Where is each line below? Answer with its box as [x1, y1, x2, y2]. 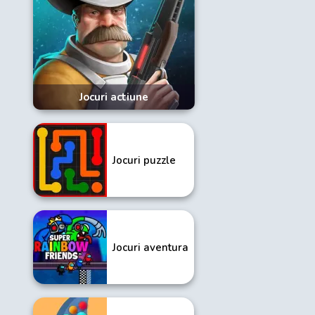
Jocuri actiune [79, 90, 148, 104]
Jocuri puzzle [112, 153, 176, 167]
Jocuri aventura [112, 240, 188, 255]
